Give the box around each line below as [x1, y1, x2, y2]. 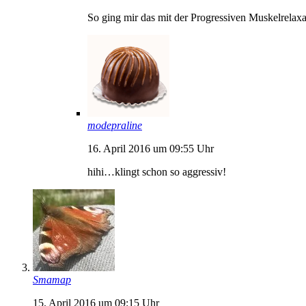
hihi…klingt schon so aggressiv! [87, 165, 226, 178]
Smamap [33, 273, 71, 286]
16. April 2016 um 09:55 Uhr [87, 142, 214, 154]
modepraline [87, 119, 142, 131]
